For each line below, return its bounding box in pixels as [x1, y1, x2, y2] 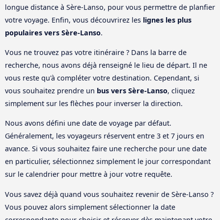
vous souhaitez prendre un [5, 85, 97, 95]
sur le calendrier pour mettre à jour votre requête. [5, 169, 172, 179]
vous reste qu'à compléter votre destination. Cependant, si [5, 73, 199, 82]
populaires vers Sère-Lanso [5, 27, 101, 37]
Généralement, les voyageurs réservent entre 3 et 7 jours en [5, 131, 204, 141]
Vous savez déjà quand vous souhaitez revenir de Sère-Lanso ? [5, 189, 214, 199]
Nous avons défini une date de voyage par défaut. [5, 118, 171, 128]
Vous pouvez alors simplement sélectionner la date [5, 202, 175, 212]
